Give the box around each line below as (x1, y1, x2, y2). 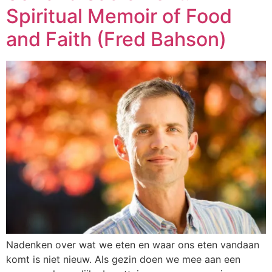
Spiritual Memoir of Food (6, 4, 232, 28)
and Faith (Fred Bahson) (6, 27, 226, 51)
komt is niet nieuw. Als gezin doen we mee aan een (6, 253, 240, 265)
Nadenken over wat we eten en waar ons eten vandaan (6, 238, 259, 251)
